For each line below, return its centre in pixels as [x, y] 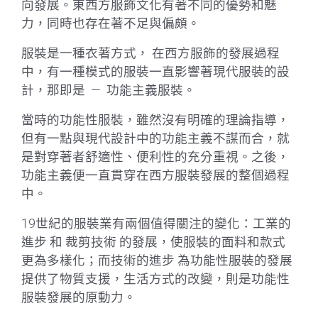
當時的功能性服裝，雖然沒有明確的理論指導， [155, 120]
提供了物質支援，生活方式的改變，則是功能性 [155, 279]
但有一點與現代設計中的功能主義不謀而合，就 [155, 138]
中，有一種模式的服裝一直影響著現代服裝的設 [155, 72]
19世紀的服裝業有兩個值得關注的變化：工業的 [156, 224]
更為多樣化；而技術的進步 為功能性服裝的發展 [157, 261]
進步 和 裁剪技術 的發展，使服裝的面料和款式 [153, 242]
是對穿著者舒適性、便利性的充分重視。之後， [155, 157]
